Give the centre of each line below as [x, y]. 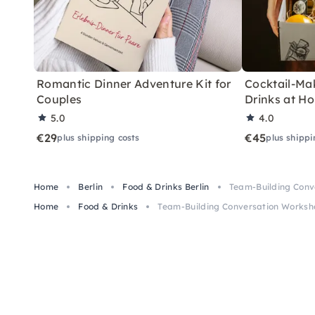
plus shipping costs [98, 137]
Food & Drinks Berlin [166, 186]
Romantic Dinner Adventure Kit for [134, 83]
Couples [59, 99]
